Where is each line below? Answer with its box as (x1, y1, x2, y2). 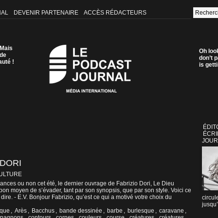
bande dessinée (59, 207, 102, 215)
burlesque (127, 207, 154, 215)
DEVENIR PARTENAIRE (13, 9, 80, 17)
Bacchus (32, 207, 54, 215)
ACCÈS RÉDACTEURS (83, 9, 146, 17)
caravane (159, 207, 184, 215)
